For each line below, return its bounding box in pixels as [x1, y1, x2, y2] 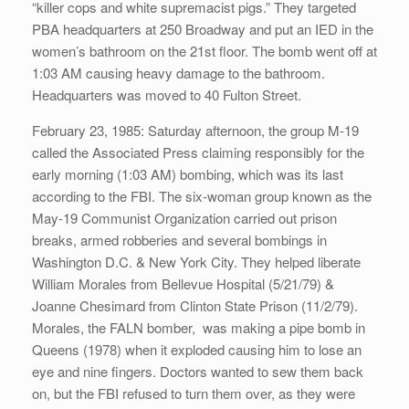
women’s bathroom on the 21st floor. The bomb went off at [32, 41, 377, 61]
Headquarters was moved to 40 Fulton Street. [32, 85, 301, 105]
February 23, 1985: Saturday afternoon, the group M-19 [32, 121, 359, 141]
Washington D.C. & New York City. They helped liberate [32, 252, 361, 272]
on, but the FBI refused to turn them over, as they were [32, 383, 355, 404]
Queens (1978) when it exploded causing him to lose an [32, 340, 362, 360]
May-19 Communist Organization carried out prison [32, 208, 337, 228]
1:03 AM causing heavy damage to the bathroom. [32, 63, 325, 83]
